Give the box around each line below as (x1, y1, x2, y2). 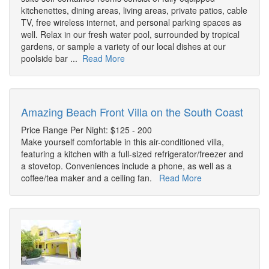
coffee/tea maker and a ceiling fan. (21, 172, 159, 184)
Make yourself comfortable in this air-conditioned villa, (21, 136, 224, 148)
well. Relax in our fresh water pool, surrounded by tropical (21, 28, 240, 41)
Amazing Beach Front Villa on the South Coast (21, 104, 243, 120)
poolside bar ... (21, 52, 82, 65)
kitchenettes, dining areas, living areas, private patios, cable (21, 4, 247, 17)
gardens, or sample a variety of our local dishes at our (21, 40, 226, 53)
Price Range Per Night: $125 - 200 (21, 124, 152, 136)
